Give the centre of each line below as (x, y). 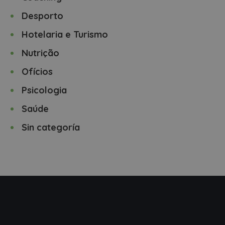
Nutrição (41, 53)
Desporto (43, 16)
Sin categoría (51, 127)
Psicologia (44, 90)
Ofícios (37, 72)
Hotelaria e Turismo (65, 34)
